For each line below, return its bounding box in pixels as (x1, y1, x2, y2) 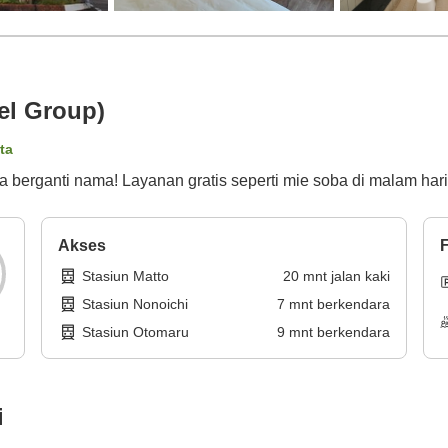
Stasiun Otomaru (82, 324, 190, 341)
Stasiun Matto (82, 268, 170, 285)
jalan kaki (330, 268, 390, 285)
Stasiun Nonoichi (82, 296, 189, 313)
